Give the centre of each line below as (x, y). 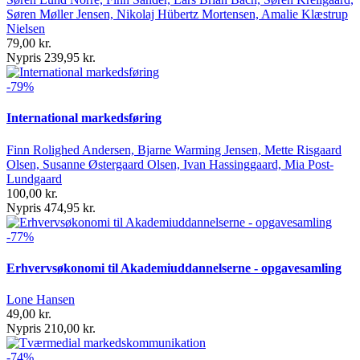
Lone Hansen (41, 300)
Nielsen (26, 28)
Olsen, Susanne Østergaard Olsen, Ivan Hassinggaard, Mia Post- (170, 164)
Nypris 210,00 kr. (51, 329)
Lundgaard (34, 178)
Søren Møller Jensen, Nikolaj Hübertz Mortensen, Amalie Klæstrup (177, 14)
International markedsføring (84, 118)
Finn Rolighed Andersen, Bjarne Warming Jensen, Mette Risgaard (174, 149)
